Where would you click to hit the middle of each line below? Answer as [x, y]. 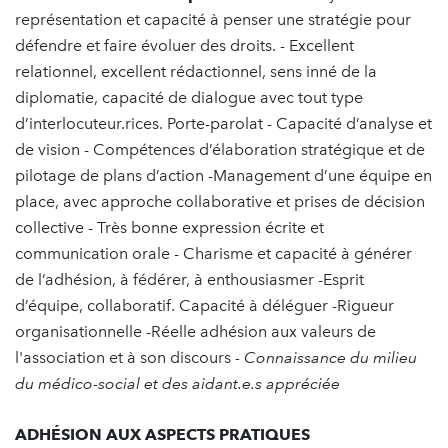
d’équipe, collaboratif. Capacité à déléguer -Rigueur [204, 305]
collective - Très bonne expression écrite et [169, 227]
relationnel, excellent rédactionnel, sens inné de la [196, 71]
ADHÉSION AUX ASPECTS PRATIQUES [162, 434]
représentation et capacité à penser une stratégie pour [213, 19]
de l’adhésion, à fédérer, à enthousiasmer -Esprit [189, 279]
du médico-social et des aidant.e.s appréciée [177, 383]
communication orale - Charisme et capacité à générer [213, 253]
